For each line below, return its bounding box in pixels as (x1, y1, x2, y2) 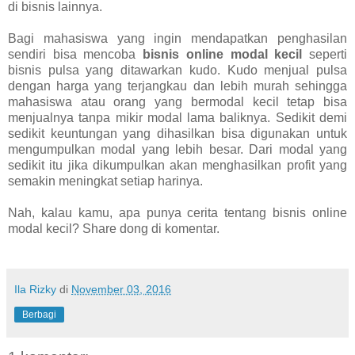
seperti (302, 47, 348, 61)
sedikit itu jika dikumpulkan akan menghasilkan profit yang (8, 158, 347, 172)
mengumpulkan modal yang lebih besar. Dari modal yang (8, 142, 347, 156)
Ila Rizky (14, 282, 56, 296)
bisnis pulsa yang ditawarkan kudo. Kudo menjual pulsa (8, 63, 347, 77)
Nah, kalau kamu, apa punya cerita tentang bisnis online (8, 205, 347, 219)
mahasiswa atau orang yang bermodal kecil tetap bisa (8, 94, 347, 109)
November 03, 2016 (71, 282, 171, 296)
